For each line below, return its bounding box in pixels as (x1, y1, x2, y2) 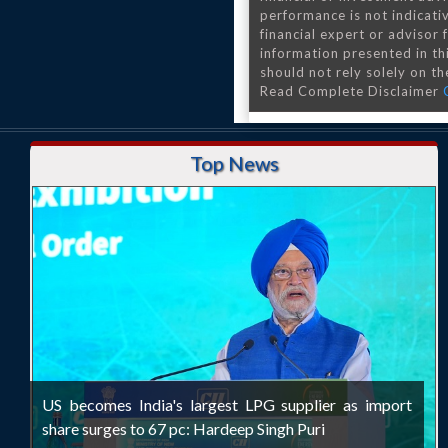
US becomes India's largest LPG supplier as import (42, 395, 413, 414)
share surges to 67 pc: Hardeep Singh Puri (42, 419, 325, 438)
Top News (189, 151, 279, 175)
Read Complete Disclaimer (260, 83, 443, 99)
